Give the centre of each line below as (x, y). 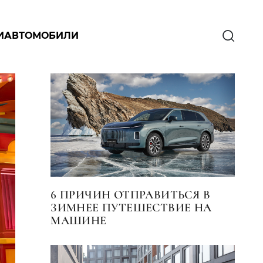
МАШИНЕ (79, 221)
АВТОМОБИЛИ (42, 36)
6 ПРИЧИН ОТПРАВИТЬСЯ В (131, 195)
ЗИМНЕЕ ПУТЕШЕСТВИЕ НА (131, 208)
